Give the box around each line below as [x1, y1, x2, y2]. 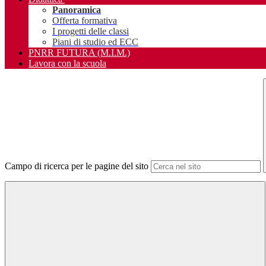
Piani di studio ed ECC [52, 37, 138, 47]
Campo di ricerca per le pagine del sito [5, 161, 148, 172]
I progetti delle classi [52, 26, 129, 37]
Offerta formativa [52, 15, 117, 26]
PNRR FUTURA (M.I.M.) [28, 47, 130, 58]
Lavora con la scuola [28, 58, 106, 69]
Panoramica [52, 5, 101, 15]
